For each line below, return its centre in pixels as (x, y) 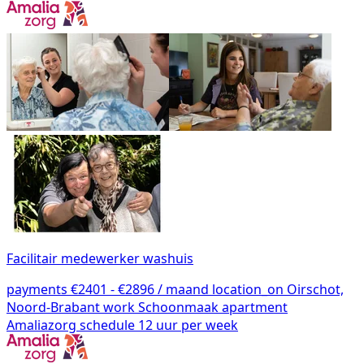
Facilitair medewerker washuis (100, 258)
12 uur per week (186, 325)
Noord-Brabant (53, 307)
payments (37, 289)
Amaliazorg (41, 325)
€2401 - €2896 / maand (138, 289)
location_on (248, 289)
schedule (107, 325)
